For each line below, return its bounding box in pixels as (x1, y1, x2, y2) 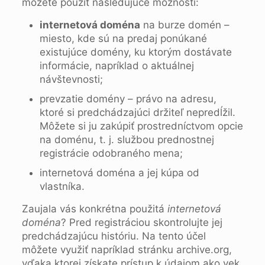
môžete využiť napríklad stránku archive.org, (21, 243, 232, 256)
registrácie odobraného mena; (39, 147, 189, 159)
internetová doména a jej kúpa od (39, 166, 199, 179)
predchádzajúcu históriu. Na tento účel (21, 230, 206, 242)
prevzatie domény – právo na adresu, (39, 92, 216, 105)
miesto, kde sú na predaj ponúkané (39, 32, 207, 44)
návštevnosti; (39, 73, 103, 85)
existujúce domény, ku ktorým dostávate (39, 46, 232, 58)
